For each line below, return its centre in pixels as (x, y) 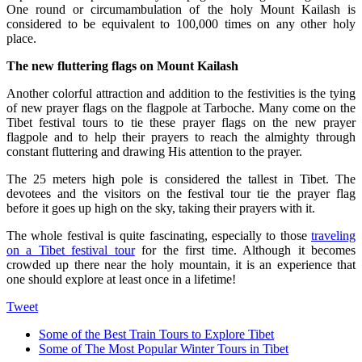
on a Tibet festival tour (71, 250)
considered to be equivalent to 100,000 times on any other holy (181, 24)
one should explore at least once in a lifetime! (121, 280)
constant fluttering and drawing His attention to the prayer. (154, 152)
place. (21, 39)
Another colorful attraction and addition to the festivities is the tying (181, 94)
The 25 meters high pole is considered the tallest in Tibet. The (181, 179)
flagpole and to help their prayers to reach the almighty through (181, 137)
